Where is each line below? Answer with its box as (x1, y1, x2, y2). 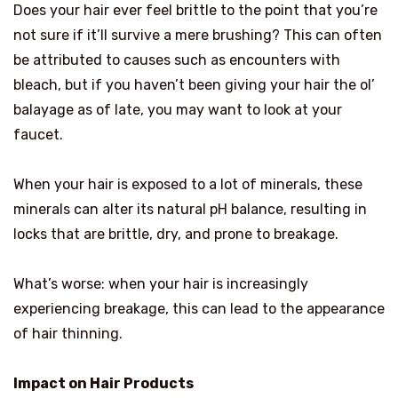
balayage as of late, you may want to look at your (13, 100, 342, 118)
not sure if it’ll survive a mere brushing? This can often (13, 26, 382, 44)
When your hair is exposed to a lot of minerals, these (13, 175, 362, 193)
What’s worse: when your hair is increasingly (13, 275, 308, 292)
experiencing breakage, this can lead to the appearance (13, 299, 385, 317)
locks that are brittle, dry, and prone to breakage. (13, 225, 338, 243)
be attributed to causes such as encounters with (13, 51, 340, 68)
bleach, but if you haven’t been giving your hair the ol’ (13, 76, 375, 93)
